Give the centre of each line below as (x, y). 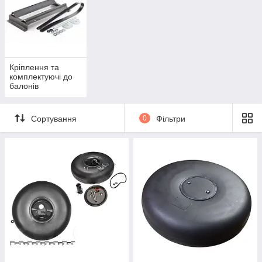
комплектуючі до (41, 77)
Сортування (54, 118)
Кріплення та (34, 68)
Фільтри (170, 118)
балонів (24, 86)
